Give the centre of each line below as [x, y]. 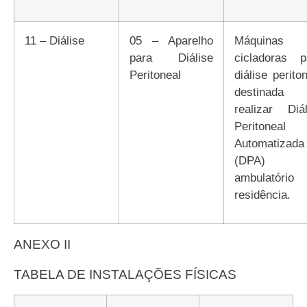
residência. [262, 194]
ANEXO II [47, 244]
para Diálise [171, 57]
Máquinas [239, 40]
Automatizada [269, 143]
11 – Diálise [57, 40]
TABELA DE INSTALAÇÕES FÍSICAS [129, 274]
